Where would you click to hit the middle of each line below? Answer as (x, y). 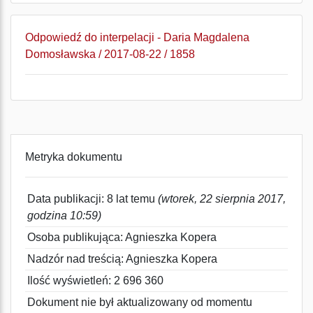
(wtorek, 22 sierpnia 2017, (222, 199)
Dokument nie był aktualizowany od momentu (140, 302)
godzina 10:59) (64, 216)
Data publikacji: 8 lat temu (93, 199)
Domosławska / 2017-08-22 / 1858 (110, 54)
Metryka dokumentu (74, 157)
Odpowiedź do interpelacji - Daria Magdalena (137, 37)
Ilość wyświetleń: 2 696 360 (95, 281)
